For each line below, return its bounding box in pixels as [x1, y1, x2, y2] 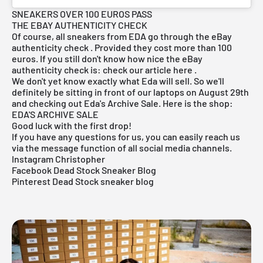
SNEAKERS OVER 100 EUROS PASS [12, 8, 152, 19]
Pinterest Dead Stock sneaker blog [12, 176, 154, 187]
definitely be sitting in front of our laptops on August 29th [12, 86, 249, 97]
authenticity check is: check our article [12, 64, 173, 75]
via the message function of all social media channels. [12, 142, 232, 153]
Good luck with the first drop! [12, 120, 131, 131]
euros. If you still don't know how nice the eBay [12, 53, 203, 64]
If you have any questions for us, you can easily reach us [12, 131, 240, 142]
